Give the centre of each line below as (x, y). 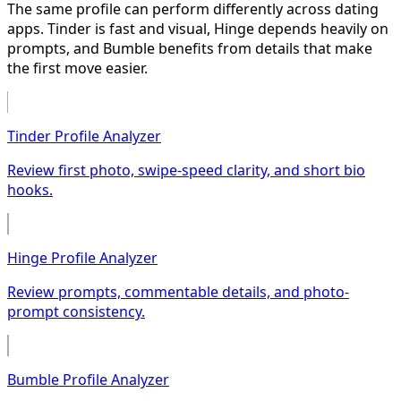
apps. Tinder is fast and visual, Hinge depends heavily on (198, 29)
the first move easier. (77, 68)
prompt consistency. (76, 312)
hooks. (30, 190)
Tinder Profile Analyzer (84, 137)
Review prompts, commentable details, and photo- (178, 292)
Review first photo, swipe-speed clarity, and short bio (186, 171)
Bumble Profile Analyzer (88, 380)
